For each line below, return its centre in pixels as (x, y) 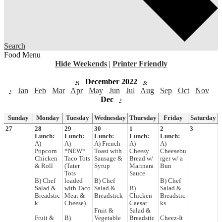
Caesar (138, 203)
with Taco (78, 188)
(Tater (72, 166)
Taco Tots (77, 158)
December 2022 (111, 81)
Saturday (203, 118)
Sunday (18, 118)
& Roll (44, 166)
